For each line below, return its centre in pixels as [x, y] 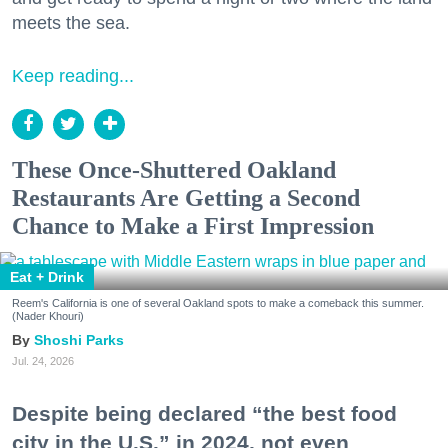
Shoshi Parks [79, 339]
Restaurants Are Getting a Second [186, 197]
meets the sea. [71, 22]
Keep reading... [73, 75]
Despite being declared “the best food [204, 413]
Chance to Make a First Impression [193, 225]
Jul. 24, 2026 [43, 360]
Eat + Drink [47, 276]
